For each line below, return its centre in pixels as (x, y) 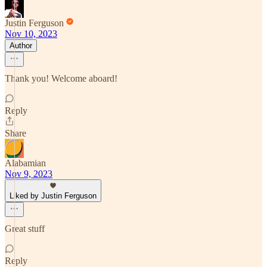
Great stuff (25, 229)
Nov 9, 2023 (29, 174)
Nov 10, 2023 (31, 34)
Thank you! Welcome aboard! (61, 78)
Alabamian (25, 163)
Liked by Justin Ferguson (53, 196)
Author (21, 46)
